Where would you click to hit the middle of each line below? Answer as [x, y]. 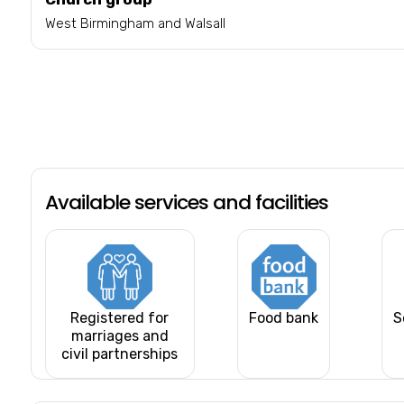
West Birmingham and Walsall [135, 23]
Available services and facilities [186, 202]
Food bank [284, 317]
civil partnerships [120, 353]
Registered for [120, 317]
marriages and [119, 335]
